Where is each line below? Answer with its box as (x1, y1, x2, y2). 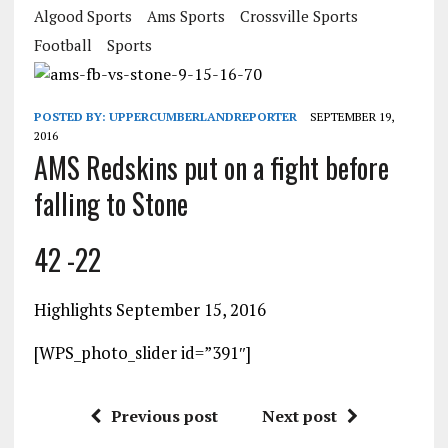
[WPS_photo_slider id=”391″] (33, 341, 251, 365)
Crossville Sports (239, 6, 358, 27)
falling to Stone (33, 183, 188, 225)
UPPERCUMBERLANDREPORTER (108, 109, 297, 125)
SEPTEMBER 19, (309, 109, 394, 125)
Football (33, 35, 92, 56)
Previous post (110, 405, 218, 428)
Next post (261, 405, 337, 428)
